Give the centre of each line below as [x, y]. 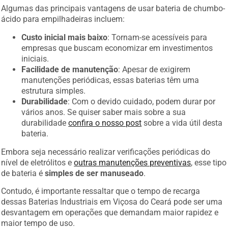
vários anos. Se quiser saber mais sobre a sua [104, 112]
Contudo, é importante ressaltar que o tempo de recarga [101, 191]
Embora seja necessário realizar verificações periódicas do [106, 152]
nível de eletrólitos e [38, 162]
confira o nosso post [105, 123]
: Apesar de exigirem [154, 69]
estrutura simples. [54, 91]
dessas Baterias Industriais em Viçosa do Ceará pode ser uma [112, 202]
